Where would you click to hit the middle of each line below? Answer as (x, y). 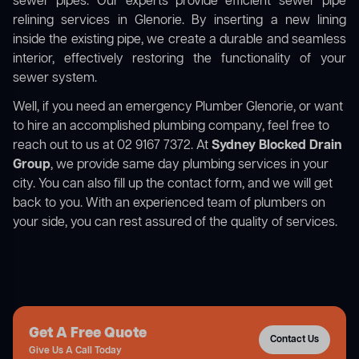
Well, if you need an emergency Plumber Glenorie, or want (178, 108)
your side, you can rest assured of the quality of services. (175, 223)
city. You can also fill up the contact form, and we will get (173, 185)
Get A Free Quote (88, 334)
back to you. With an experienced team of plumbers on (169, 204)
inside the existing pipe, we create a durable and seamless (179, 40)
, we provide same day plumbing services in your (190, 165)
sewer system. (55, 79)
